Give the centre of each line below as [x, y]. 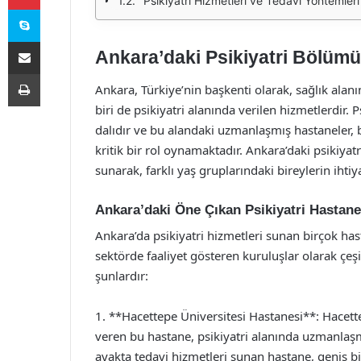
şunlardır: [122, 276]
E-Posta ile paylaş [55, 41]
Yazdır [55, 73]
